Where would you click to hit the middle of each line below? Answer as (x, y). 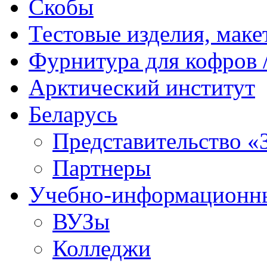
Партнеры (102, 168)
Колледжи (102, 248)
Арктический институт (142, 87)
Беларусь (73, 114)
